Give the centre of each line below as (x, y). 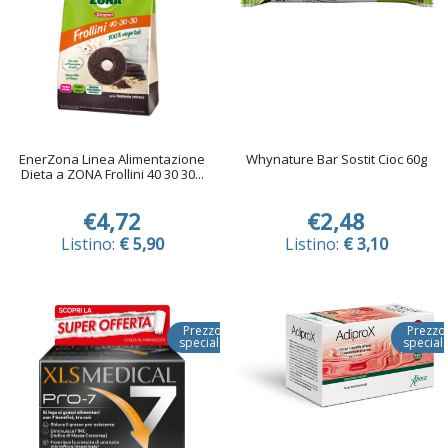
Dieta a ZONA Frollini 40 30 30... (112, 173)
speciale (202, 342)
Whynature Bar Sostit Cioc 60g (336, 158)
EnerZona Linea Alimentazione (112, 158)
